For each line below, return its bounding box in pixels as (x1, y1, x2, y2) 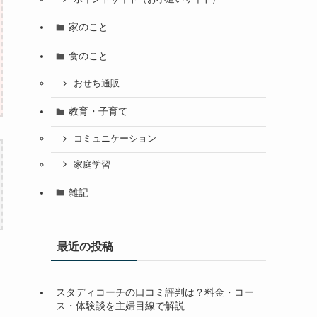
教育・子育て (68, 105, 128, 117)
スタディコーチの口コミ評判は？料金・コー (56, 286, 254, 298)
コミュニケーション (73, 134, 156, 144)
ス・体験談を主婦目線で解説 (56, 299, 185, 311)
